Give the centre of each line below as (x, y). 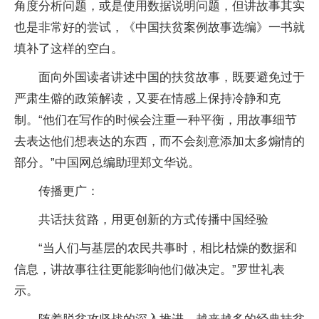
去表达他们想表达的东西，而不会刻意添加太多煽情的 (159, 142)
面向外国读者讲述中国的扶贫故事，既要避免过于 (172, 78)
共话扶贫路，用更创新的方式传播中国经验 (153, 220)
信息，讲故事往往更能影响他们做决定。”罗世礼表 (150, 270)
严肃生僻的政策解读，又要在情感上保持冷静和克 (147, 99)
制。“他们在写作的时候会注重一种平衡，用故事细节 (156, 120)
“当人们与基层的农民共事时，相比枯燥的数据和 (168, 249)
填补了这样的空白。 (69, 49)
